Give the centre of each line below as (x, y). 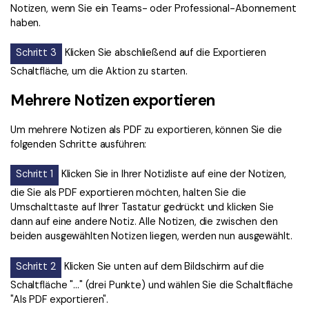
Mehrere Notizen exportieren (113, 100)
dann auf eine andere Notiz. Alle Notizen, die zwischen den (144, 222)
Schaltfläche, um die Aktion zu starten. (99, 71)
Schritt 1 (34, 174)
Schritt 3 (36, 52)
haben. (26, 22)
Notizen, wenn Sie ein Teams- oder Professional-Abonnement (153, 8)
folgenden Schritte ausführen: (79, 144)
